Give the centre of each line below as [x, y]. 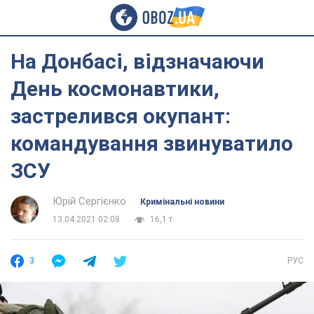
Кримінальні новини [182, 202]
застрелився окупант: [121, 116]
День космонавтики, [115, 89]
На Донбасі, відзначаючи [137, 61]
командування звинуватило [152, 143]
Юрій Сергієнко [89, 201]
